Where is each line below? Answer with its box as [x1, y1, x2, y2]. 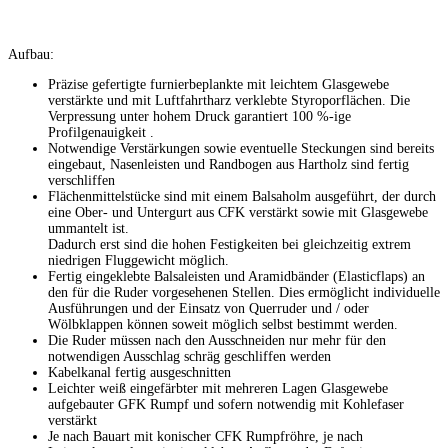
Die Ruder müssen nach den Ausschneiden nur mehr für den [48, 332, 386, 348]
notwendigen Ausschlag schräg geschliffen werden [48, 348, 331, 364]
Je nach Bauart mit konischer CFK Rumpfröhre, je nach [48, 428, 363, 444]
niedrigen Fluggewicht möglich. [48, 252, 229, 268]
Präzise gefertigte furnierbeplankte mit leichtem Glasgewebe [48, 76, 389, 92]
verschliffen [48, 172, 115, 188]
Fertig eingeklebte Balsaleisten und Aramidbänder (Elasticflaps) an [48, 268, 425, 284]
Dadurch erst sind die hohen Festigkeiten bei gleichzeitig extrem [48, 236, 411, 252]
